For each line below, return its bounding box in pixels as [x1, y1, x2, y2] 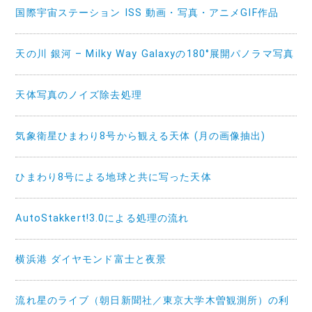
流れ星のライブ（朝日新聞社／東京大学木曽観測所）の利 [15, 294, 290, 306]
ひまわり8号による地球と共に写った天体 [15, 171, 212, 183]
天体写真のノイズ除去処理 [15, 88, 142, 101]
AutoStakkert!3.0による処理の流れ [15, 212, 189, 224]
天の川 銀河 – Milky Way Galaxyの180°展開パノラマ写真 [15, 47, 294, 60]
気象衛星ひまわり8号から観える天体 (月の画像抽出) [15, 130, 266, 142]
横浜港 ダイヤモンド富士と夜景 [15, 253, 167, 265]
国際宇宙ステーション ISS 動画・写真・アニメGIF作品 [15, 6, 279, 19]
